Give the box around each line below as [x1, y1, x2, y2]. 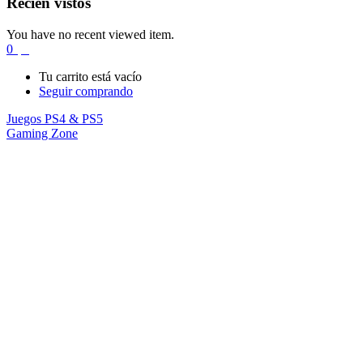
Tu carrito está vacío [39, 69, 142, 83]
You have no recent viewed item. [6, 27, 174, 41]
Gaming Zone [6, 126, 78, 140]
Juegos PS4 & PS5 [6, 111, 103, 126]
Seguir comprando [39, 83, 133, 98]
